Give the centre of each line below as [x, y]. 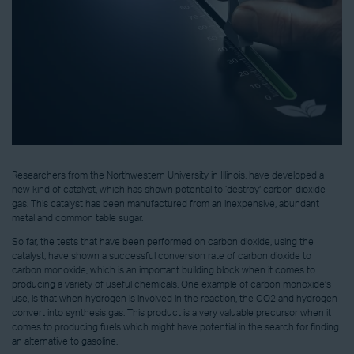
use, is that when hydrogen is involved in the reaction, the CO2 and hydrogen [175, 298]
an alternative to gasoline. [65, 341]
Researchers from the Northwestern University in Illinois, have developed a [168, 175]
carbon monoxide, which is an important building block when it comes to [164, 270]
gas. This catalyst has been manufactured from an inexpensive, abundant [166, 203]
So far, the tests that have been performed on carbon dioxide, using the [163, 241]
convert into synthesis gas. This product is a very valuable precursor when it [171, 313]
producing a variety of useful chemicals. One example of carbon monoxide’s [171, 284]
